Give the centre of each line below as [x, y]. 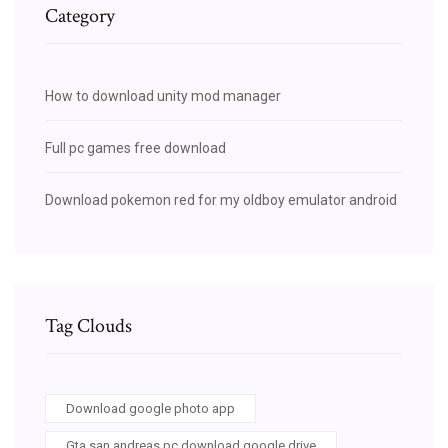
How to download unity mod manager [163, 95]
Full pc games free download [135, 147]
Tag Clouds [88, 325]
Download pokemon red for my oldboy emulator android [221, 199]
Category [80, 15]
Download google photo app [150, 408]
